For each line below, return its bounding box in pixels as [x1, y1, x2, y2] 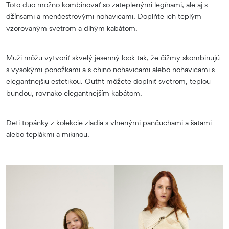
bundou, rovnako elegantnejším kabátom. [6, 88, 146, 97]
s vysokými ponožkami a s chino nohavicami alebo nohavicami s [6, 64, 215, 74]
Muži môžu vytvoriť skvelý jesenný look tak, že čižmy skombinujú [6, 53, 220, 62]
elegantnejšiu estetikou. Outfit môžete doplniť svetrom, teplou [6, 76, 211, 85]
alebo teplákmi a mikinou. [6, 129, 91, 139]
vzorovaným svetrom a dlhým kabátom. [6, 23, 140, 32]
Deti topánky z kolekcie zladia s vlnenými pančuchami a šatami [6, 118, 212, 127]
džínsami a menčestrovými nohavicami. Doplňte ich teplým [6, 11, 201, 20]
